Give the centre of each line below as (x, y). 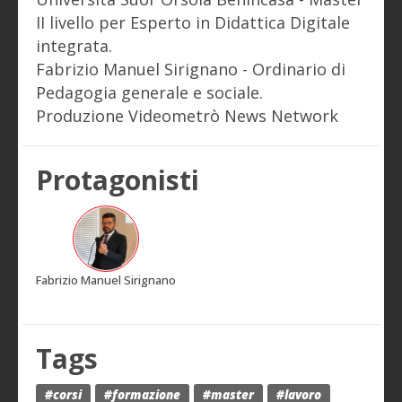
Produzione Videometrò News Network (188, 116)
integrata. (74, 46)
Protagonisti (118, 180)
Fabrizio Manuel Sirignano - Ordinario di (191, 70)
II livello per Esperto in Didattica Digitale (193, 23)
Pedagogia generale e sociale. (150, 93)
